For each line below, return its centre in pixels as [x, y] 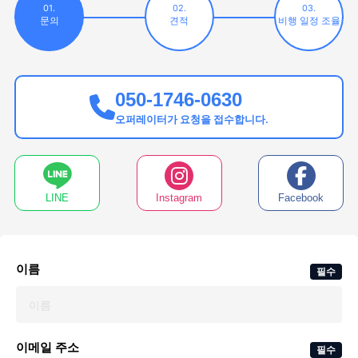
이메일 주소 [48, 348]
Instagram [179, 197]
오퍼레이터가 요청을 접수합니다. [192, 119]
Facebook [301, 197]
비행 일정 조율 [309, 21]
